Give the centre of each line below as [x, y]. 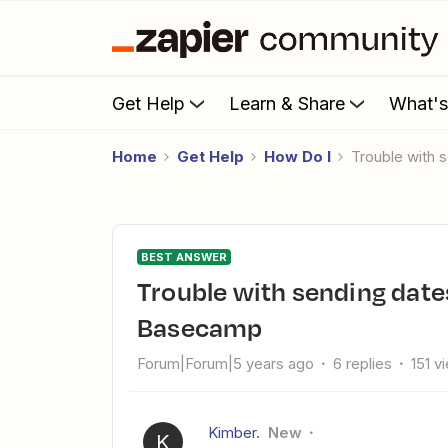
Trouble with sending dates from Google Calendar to [144, 291]
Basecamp [200, 327]
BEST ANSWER [184, 257]
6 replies [362, 363]
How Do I [297, 156]
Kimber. [234, 432]
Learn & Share [287, 103]
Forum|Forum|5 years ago [225, 363]
